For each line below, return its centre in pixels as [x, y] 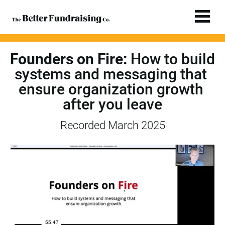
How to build [171, 59]
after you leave [113, 104]
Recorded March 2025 [113, 126]
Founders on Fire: [69, 59]
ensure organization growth [111, 89]
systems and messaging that [111, 74]
